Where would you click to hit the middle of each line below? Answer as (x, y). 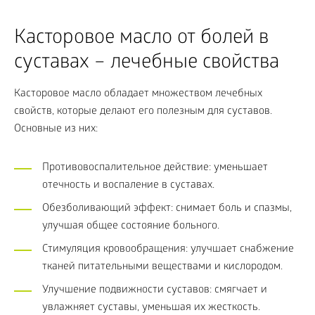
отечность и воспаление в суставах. (128, 186)
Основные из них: (56, 130)
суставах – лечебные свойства (147, 64)
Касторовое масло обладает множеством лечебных (138, 95)
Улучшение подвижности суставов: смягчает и (155, 291)
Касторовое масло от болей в (141, 39)
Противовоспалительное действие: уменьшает (155, 168)
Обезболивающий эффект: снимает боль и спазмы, (167, 209)
